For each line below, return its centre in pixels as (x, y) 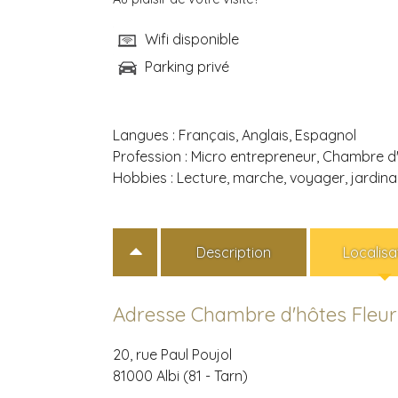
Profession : (152, 156)
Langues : (146, 135)
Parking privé (187, 66)
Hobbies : (145, 177)
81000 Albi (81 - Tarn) (180, 375)
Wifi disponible (192, 39)
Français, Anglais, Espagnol (267, 135)
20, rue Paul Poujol (172, 354)
